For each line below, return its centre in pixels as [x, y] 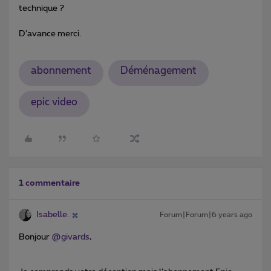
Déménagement [158, 71]
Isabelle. [53, 215]
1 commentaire [49, 184]
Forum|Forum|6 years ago [206, 215]
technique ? [41, 8]
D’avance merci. [50, 34]
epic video [54, 102]
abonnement [61, 71]
